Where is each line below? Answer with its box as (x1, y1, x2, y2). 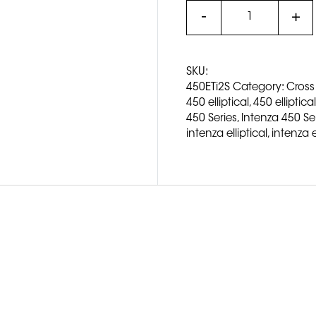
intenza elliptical (186, 128, 267, 140)
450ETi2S (186, 82, 230, 93)
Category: (233, 82, 286, 93)
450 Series (186, 113, 237, 124)
